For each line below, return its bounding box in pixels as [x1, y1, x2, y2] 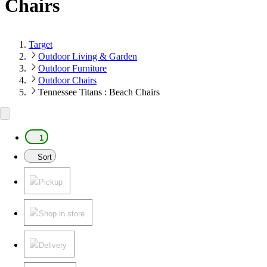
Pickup [39, 177, 63, 187]
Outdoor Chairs [38, 74, 97, 85]
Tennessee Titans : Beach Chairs [38, 86, 160, 97]
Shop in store [39, 209, 85, 218]
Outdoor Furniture [38, 63, 107, 73]
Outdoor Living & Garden [38, 51, 137, 61]
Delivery [39, 240, 67, 250]
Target [29, 39, 52, 49]
